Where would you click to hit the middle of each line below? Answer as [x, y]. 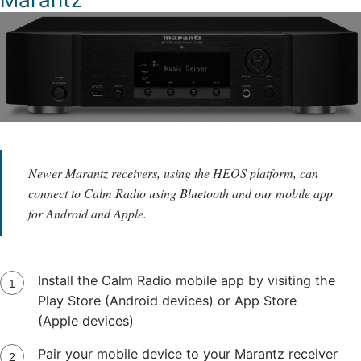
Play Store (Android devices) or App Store [167, 300]
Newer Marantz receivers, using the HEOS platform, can [173, 173]
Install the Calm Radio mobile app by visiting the [186, 280]
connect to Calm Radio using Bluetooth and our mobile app [180, 193]
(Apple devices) [85, 320]
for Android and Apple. [87, 214]
